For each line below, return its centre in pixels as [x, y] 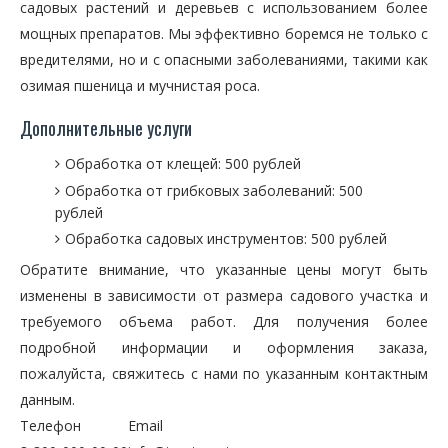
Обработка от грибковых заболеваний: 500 [214, 190]
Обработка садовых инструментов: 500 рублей [226, 238]
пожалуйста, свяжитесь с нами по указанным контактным [224, 373]
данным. [47, 399]
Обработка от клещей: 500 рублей [183, 163]
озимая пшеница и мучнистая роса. [140, 85]
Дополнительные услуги [106, 128]
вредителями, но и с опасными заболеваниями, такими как [224, 59]
